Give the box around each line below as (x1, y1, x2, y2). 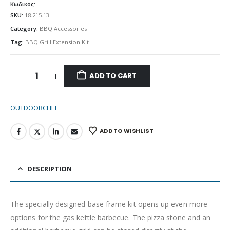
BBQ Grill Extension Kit (25, 37, 89, 46)
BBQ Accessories (40, 25, 87, 33)
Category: (10, 25, 40, 33)
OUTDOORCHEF (10, 103, 58, 113)
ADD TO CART (89, 71, 137, 81)
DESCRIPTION (27, 164, 72, 174)
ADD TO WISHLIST (100, 126, 154, 135)
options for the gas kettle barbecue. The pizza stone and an (10, 213, 211, 223)
